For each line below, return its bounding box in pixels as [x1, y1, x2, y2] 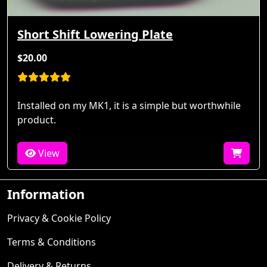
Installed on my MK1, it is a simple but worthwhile [17, 98, 241, 112]
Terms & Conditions [7, 235, 96, 249]
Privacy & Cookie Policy [7, 211, 111, 225]
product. [17, 113, 56, 126]
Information [7, 185, 85, 203]
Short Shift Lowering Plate [17, 26, 173, 42]
